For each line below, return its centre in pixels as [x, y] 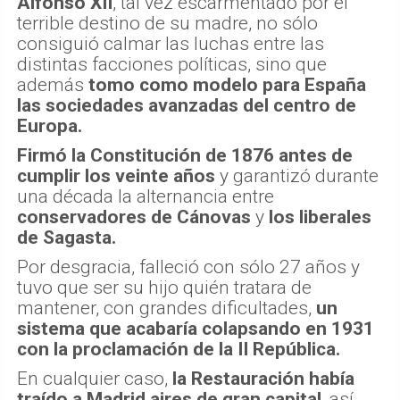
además [53, 85]
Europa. [50, 126]
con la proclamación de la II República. [179, 350]
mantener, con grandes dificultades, [167, 308]
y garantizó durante [297, 176]
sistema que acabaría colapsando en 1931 [196, 329]
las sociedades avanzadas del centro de [187, 106]
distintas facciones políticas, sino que [172, 65]
